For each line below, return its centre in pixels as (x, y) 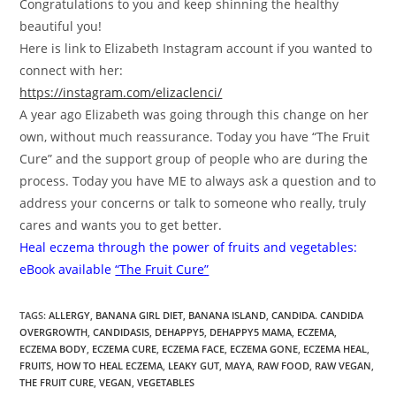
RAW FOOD (284, 365)
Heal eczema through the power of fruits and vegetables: (189, 247)
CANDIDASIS (122, 331)
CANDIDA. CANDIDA (318, 315)
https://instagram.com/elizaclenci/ (121, 92)
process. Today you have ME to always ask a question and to (198, 180)
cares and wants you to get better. (121, 225)
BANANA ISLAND (228, 315)
